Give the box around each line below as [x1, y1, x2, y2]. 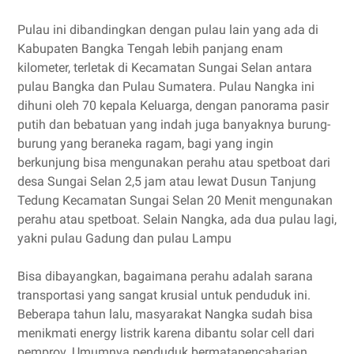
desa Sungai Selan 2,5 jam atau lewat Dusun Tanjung [17, 174, 316, 189]
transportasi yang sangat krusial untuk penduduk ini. [17, 288, 311, 303]
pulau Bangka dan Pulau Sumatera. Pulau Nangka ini [17, 79, 314, 94]
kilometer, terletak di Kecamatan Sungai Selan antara [17, 60, 312, 75]
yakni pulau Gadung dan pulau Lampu [17, 231, 232, 246]
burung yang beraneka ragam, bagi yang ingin [17, 136, 273, 151]
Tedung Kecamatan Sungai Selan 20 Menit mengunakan [17, 193, 333, 208]
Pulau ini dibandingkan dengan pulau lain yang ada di [17, 22, 318, 37]
